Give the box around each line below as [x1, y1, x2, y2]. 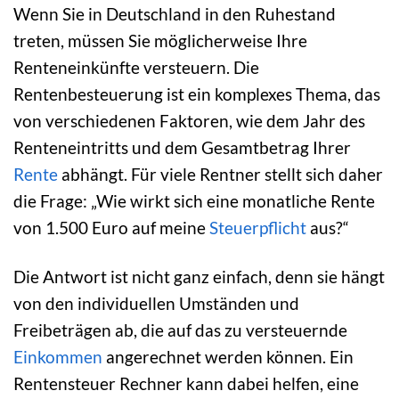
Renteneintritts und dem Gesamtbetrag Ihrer [13, 136, 351, 158]
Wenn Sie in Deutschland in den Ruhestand [13, 3, 336, 24]
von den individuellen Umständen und [13, 292, 299, 313]
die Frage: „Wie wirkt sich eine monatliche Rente [13, 190, 375, 211]
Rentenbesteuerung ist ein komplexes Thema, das [13, 83, 380, 104]
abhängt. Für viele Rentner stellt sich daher [58, 163, 383, 184]
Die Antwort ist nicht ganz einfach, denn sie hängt [13, 265, 385, 287]
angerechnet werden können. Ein [102, 346, 354, 367]
